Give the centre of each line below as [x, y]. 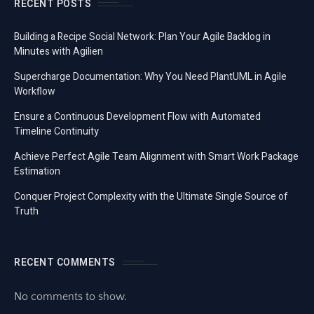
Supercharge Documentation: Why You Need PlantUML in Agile [150, 77]
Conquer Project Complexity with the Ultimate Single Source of [151, 197]
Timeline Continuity [56, 131]
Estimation [37, 171]
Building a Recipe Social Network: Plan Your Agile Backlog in [142, 37]
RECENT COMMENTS [65, 262]
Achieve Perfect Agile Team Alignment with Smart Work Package [156, 157]
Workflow [35, 91]
